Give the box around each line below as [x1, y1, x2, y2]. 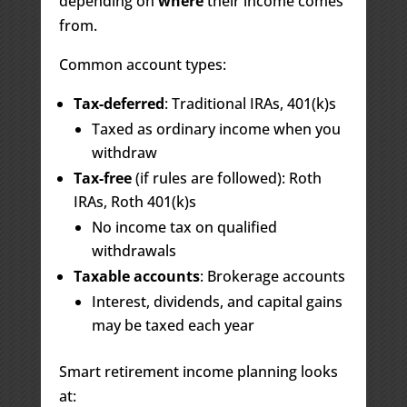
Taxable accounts [73, 265, 200, 286]
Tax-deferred [73, 93, 164, 114]
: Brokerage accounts [199, 265, 345, 286]
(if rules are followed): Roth [131, 167, 322, 188]
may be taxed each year [91, 314, 254, 335]
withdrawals [91, 240, 176, 261]
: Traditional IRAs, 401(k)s [164, 93, 336, 114]
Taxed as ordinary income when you [91, 118, 341, 139]
